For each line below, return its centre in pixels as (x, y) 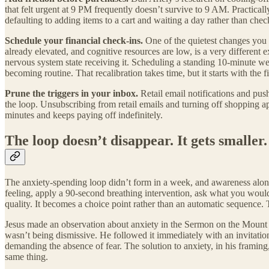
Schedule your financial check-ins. (74, 41)
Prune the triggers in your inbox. (71, 94)
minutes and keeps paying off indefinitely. (84, 115)
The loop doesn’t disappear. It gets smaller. (136, 141)
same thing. (26, 256)
